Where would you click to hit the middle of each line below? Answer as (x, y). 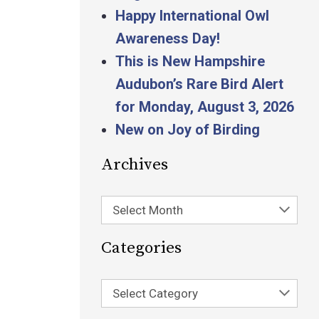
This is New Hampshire (190, 61)
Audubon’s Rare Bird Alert (199, 84)
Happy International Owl (192, 16)
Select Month (148, 210)
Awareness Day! (168, 38)
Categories (141, 248)
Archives (135, 165)
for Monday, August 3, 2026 (205, 107)
